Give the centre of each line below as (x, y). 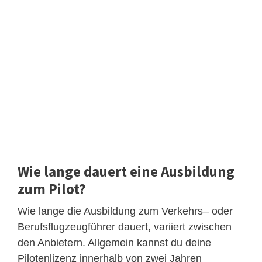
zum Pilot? (52, 189)
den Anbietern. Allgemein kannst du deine (114, 242)
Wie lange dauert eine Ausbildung (126, 171)
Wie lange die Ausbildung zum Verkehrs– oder (125, 211)
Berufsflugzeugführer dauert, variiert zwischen (125, 227)
